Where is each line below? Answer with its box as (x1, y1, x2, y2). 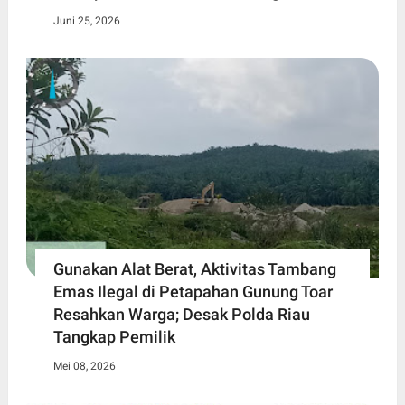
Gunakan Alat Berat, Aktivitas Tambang (52, 259, 336, 278)
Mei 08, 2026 (52, 359, 116, 372)
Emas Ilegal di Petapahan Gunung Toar (52, 281, 333, 301)
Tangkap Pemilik (52, 326, 175, 346)
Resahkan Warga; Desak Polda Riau (52, 304, 310, 324)
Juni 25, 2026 (52, 14, 120, 28)
